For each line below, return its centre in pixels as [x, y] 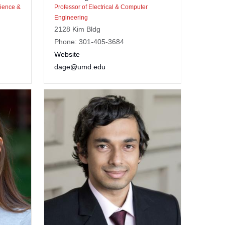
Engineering [71, 17]
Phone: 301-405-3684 [89, 41]
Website [67, 54]
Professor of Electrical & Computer [101, 7]
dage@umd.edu [80, 67]
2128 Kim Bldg [77, 29]
